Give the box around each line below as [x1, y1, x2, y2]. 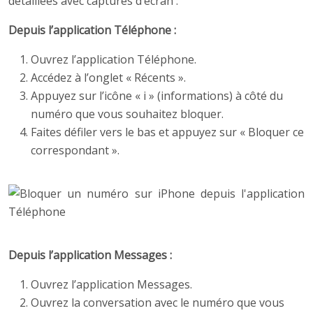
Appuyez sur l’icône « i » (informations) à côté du [31, 88, 283, 104]
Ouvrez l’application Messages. [31, 277, 192, 293]
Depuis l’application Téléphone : [8, 22, 176, 38]
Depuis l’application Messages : [8, 247, 172, 263]
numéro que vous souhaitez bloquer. [31, 106, 224, 122]
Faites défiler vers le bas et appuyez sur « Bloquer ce [31, 124, 304, 140]
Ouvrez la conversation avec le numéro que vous [31, 295, 284, 311]
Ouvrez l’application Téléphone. [31, 52, 196, 68]
